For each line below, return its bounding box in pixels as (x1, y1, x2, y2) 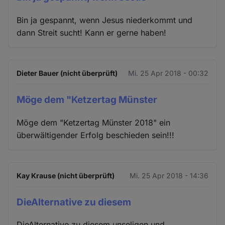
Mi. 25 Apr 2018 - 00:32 (128, 68, 208, 77)
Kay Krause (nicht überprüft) (17, 171, 115, 180)
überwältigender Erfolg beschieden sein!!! (17, 130, 175, 140)
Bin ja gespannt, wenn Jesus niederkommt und (17, 15, 193, 25)
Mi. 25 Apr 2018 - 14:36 (129, 171, 208, 180)
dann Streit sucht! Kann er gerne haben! (17, 27, 167, 38)
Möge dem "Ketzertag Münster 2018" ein (17, 117, 171, 128)
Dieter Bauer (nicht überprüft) (17, 68, 118, 77)
